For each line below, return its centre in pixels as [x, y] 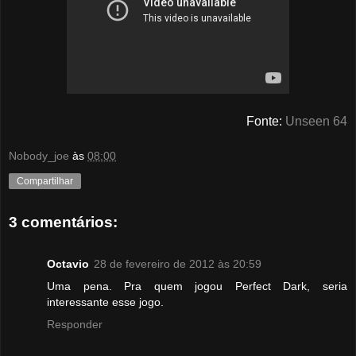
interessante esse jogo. [105, 302]
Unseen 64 [316, 121]
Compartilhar [45, 181]
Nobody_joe [39, 155]
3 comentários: [63, 222]
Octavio [68, 263]
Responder [75, 324]
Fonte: [266, 121]
